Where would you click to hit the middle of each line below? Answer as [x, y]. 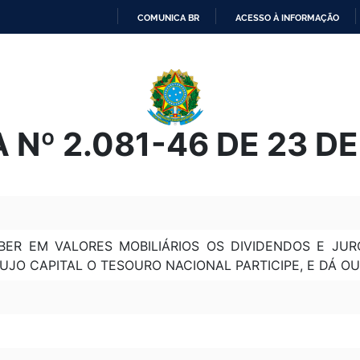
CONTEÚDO [205, 101]
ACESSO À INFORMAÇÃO [287, 18]
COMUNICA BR [168, 18]
